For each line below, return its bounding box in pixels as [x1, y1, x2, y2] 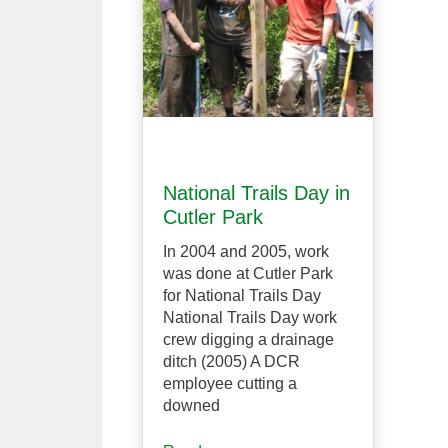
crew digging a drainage [163, 330, 334, 348]
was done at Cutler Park [163, 264, 333, 282]
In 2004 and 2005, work [163, 242, 329, 260]
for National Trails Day [163, 286, 321, 304]
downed [163, 396, 220, 414]
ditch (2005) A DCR [163, 352, 300, 370]
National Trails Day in [163, 181, 350, 204]
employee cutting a [163, 374, 297, 392]
